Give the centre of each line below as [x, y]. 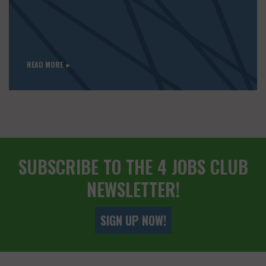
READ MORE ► [49, 65]
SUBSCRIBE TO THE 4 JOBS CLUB [133, 167]
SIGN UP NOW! [133, 221]
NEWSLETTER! [133, 189]
